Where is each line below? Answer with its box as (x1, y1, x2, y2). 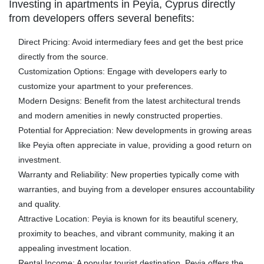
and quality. (18, 199, 61, 209)
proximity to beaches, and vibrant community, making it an (18, 229, 235, 238)
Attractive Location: (18, 214, 90, 223)
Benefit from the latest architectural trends (82, 96, 240, 105)
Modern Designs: (18, 96, 82, 105)
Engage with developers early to (105, 67, 227, 76)
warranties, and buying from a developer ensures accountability (18, 184, 255, 194)
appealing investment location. (18, 243, 131, 253)
